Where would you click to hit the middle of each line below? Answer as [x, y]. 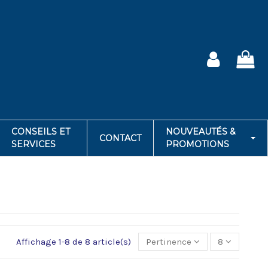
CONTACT [120, 138]
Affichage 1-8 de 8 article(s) [75, 241]
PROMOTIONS [197, 144]
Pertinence [168, 241]
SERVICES [33, 144]
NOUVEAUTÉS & [200, 132]
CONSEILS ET [41, 132]
